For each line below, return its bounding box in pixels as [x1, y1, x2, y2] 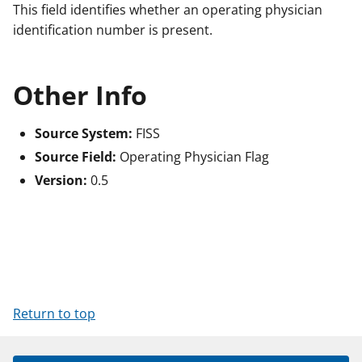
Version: [35, 171, 87, 190]
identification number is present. [13, 21, 213, 40]
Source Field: [35, 148, 116, 166]
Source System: [35, 124, 133, 142]
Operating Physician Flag [116, 148, 269, 166]
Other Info [13, 76, 147, 113]
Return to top [13, 305, 95, 323]
